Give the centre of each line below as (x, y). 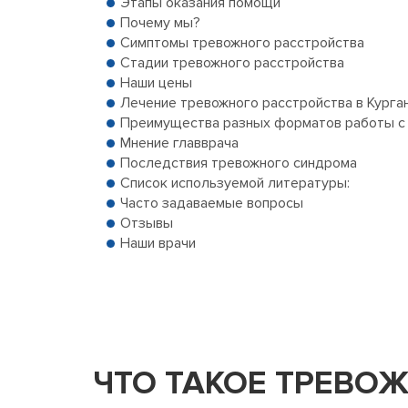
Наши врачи (158, 244)
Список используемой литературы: (235, 184)
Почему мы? (160, 23)
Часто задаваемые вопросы (212, 204)
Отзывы (147, 224)
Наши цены (156, 83)
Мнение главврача (179, 143)
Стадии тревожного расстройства (232, 63)
